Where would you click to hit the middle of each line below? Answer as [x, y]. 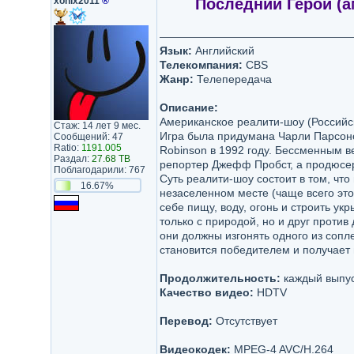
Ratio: [67, 148]
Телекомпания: [201, 65]
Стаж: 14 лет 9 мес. [97, 126]
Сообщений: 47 [88, 137]
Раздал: [72, 159]
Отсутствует [245, 321]
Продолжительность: [220, 278]
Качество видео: [206, 292]
